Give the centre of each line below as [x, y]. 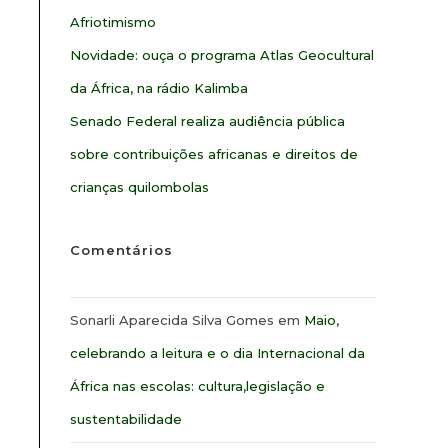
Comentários [121, 250]
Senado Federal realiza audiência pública [207, 121]
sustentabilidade [126, 419]
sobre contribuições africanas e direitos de [214, 154]
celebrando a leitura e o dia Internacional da [217, 353]
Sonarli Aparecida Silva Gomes [172, 320]
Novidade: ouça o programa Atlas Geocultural [222, 55]
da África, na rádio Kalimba [159, 88]
